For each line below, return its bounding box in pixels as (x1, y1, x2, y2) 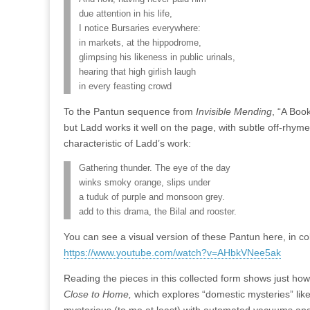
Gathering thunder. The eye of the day (79, 163, 230, 173)
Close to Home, (64, 289, 134, 300)
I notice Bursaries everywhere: (79, 24, 201, 33)
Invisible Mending (196, 106, 272, 117)
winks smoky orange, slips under (79, 178, 210, 188)
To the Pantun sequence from (64, 106, 196, 117)
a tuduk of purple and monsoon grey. (79, 192, 225, 202)
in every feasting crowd (79, 82, 172, 91)
